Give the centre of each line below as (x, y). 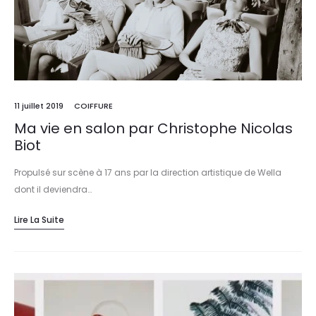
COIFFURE (93, 105)
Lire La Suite (39, 219)
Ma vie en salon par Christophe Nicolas (153, 128)
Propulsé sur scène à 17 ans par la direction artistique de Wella (148, 172)
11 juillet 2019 (39, 105)
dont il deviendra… (53, 189)
